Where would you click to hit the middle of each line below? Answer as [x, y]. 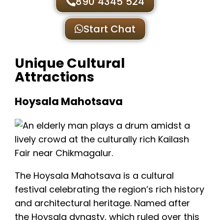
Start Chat [110, 29]
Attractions [55, 77]
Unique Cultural [70, 63]
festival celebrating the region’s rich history [110, 190]
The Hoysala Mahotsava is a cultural [94, 176]
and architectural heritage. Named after [102, 203]
